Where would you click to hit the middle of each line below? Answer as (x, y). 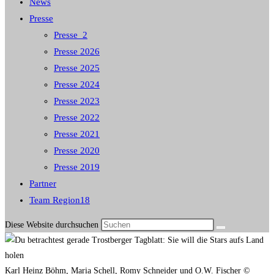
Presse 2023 (77, 101)
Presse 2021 (77, 134)
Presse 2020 (77, 150)
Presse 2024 (77, 84)
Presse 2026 (77, 51)
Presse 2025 (77, 68)
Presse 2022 (77, 117)
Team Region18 (60, 200)
